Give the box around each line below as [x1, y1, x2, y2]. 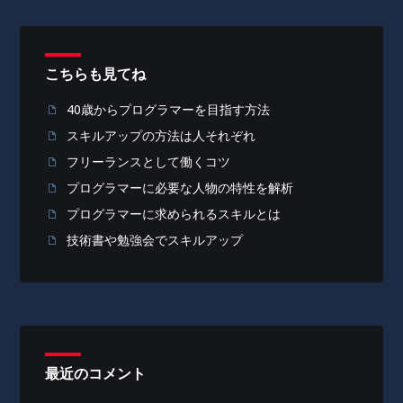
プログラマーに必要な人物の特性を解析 [67, 181, 294, 195]
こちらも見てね [45, 66, 147, 83]
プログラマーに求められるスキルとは [67, 207, 282, 221]
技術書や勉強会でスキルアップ [67, 233, 244, 247]
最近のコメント [45, 365, 147, 382]
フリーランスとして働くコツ [67, 155, 231, 169]
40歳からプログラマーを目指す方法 [67, 103, 271, 117]
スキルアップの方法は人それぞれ [67, 129, 256, 143]
